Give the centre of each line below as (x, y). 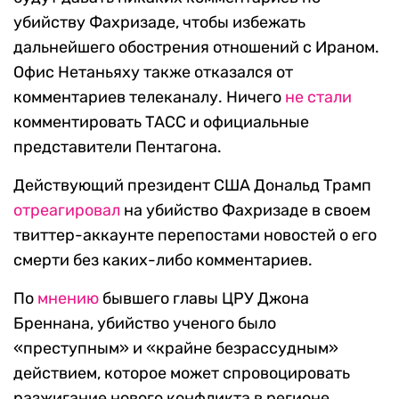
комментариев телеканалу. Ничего (149, 98)
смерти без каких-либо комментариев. (163, 261)
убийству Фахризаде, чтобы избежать (159, 23)
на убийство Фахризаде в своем (245, 211)
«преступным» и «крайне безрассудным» (176, 349)
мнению (68, 299)
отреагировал (67, 211)
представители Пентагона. (118, 147)
